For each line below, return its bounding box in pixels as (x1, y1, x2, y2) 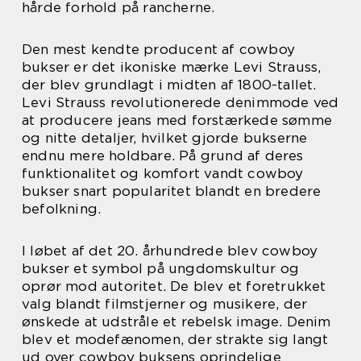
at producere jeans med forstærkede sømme (22, 112, 333, 128)
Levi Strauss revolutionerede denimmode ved (22, 94, 339, 110)
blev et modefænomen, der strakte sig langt (22, 331, 329, 347)
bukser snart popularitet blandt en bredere (22, 183, 322, 199)
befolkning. (22, 201, 102, 217)
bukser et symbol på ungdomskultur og (22, 260, 300, 276)
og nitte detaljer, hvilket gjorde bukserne (22, 130, 308, 146)
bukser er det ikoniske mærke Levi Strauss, (22, 59, 322, 75)
